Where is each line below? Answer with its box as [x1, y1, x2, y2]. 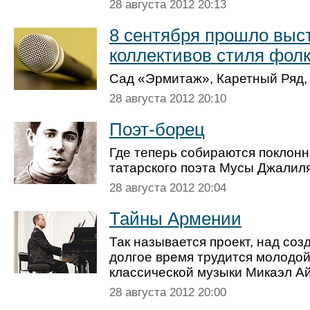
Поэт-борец [109, 120, 205, 139]
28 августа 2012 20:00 [109, 286, 226, 299]
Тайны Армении [109, 209, 241, 228]
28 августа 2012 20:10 [109, 92, 226, 105]
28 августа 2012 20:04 [109, 181, 226, 194]
